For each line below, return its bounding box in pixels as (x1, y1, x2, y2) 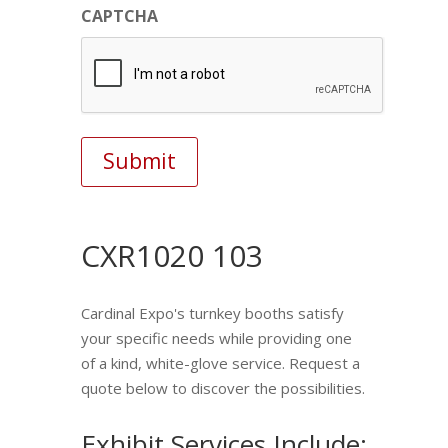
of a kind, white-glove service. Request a (80, 352, 360, 373)
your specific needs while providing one (80, 327, 352, 348)
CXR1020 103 (80, 234, 263, 276)
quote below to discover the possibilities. (80, 377, 365, 398)
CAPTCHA (80, 4, 158, 27)
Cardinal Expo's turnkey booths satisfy (80, 302, 344, 323)
